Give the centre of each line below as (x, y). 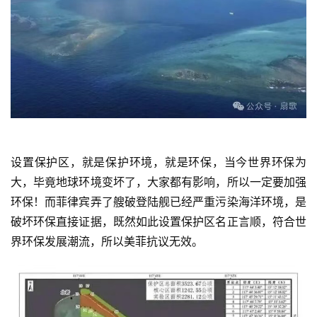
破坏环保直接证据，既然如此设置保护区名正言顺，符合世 (158, 221)
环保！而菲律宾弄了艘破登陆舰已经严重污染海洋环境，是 (158, 201)
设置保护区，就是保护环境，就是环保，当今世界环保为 (158, 162)
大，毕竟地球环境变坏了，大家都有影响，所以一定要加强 (158, 181)
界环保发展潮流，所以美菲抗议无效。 (107, 241)
